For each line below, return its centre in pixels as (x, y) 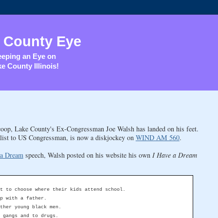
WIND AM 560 (157, 137)
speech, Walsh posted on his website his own (88, 155)
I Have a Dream (174, 155)
